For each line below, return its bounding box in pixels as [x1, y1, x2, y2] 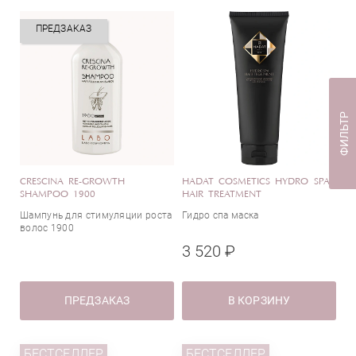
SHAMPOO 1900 [20, 190, 96, 199]
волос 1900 [20, 222, 74, 234]
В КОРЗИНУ [228, 294, 290, 307]
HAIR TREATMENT [182, 190, 262, 199]
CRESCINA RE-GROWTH [20, 177, 126, 187]
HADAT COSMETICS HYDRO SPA [182, 177, 330, 187]
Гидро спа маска [182, 210, 259, 221]
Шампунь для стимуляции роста [20, 210, 172, 221]
